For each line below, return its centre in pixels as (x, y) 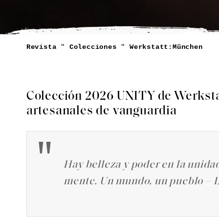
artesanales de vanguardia (101, 111)
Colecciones (93, 47)
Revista (41, 47)
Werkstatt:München (166, 47)
